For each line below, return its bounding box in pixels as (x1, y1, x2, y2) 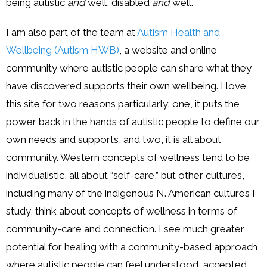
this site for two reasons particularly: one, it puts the (6, 97, 240, 110)
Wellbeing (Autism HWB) (6, 44, 119, 56)
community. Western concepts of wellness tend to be (6, 151, 250, 163)
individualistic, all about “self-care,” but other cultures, (6, 169, 244, 181)
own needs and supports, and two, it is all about (6, 133, 221, 145)
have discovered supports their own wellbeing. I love (6, 79, 246, 92)
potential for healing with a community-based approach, (6, 240, 260, 253)
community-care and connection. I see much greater (6, 222, 244, 235)
